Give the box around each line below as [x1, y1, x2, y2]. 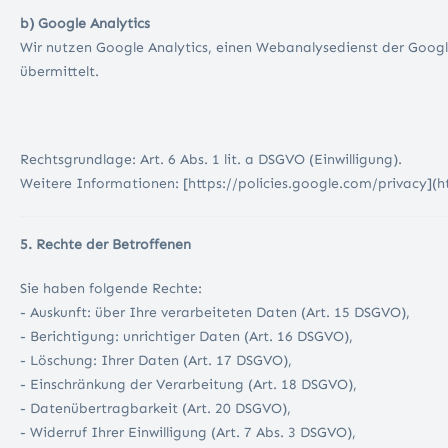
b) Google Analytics [20, 15, 150, 33]
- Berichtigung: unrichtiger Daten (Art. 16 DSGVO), [20, 328, 357, 346]
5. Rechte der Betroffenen [20, 236, 191, 254]
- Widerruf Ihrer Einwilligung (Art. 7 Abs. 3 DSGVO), [20, 424, 360, 442]
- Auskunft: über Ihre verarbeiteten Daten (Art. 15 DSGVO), [20, 304, 414, 322]
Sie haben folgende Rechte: [20, 280, 206, 298]
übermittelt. [20, 63, 99, 81]
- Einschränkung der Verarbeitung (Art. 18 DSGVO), [20, 376, 361, 394]
